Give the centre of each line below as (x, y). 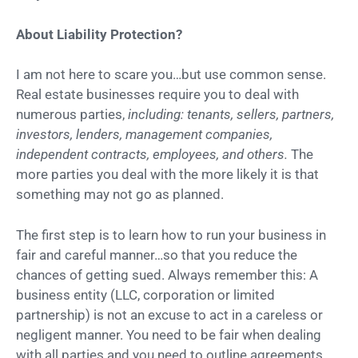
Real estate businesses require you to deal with (157, 95)
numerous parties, (72, 115)
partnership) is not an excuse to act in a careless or (169, 314)
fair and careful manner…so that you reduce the (157, 255)
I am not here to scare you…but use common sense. (171, 75)
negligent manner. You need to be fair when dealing (169, 334)
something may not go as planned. (120, 195)
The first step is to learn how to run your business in (171, 235)
